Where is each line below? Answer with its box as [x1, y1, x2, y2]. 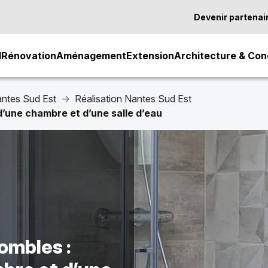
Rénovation [1, 50, 56, 62]
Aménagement [56, 50, 126, 62]
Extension [126, 50, 174, 62]
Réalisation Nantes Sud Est [75, 93, 191, 105]
